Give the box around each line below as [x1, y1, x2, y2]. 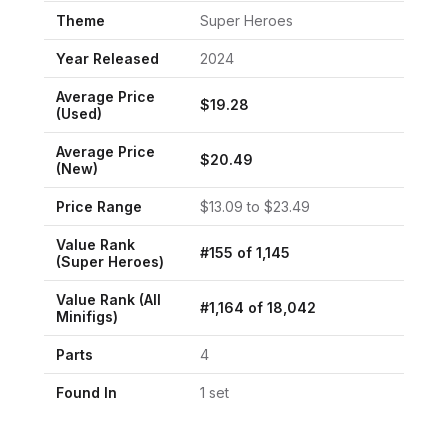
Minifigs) [56, 307, 118, 325]
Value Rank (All [56, 290, 161, 308]
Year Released [56, 49, 159, 67]
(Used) [56, 104, 102, 122]
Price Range [56, 197, 142, 215]
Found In [56, 383, 117, 401]
